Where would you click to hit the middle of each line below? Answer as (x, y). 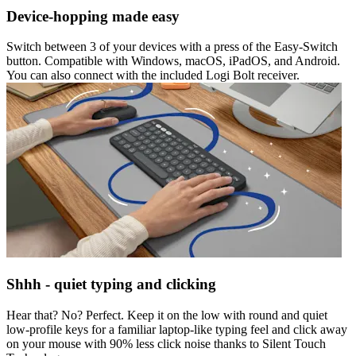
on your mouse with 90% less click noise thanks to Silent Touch (166, 343)
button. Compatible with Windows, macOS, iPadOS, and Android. (173, 61)
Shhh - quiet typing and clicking (111, 284)
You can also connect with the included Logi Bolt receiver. (153, 75)
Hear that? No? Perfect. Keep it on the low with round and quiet (167, 315)
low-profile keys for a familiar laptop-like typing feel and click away (177, 329)
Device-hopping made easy (93, 16)
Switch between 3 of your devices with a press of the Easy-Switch (172, 47)
